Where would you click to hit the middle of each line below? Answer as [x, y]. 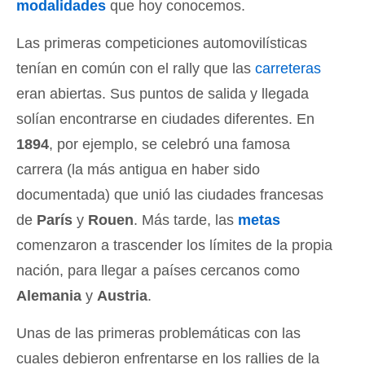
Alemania [49, 295]
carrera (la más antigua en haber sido [138, 169]
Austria [122, 295]
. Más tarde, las [186, 220]
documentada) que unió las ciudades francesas [170, 194]
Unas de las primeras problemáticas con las [158, 333]
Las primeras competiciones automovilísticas [162, 43]
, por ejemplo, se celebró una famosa [169, 144]
